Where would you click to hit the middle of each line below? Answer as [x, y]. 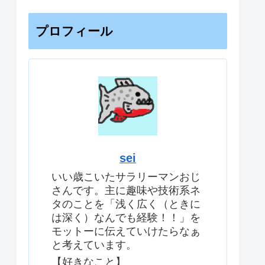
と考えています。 [94, 245]
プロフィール [74, 31]
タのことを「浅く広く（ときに [126, 204]
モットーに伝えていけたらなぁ [126, 232]
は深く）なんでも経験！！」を [126, 218]
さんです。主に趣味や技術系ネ [126, 191]
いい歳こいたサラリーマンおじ [126, 177]
